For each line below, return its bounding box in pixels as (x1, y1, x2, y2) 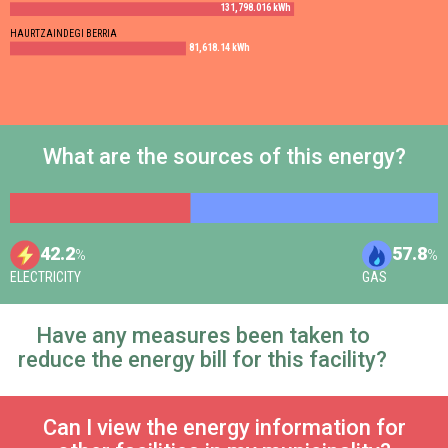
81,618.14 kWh (188, 41, 250, 54)
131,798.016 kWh (220, 2, 292, 15)
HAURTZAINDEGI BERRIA (10, 28, 117, 40)
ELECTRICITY (10, 269, 81, 286)
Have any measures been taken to (35, 323, 370, 349)
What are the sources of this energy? (42, 143, 406, 169)
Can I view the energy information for (42, 415, 406, 441)
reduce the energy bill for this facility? (18, 347, 388, 373)
